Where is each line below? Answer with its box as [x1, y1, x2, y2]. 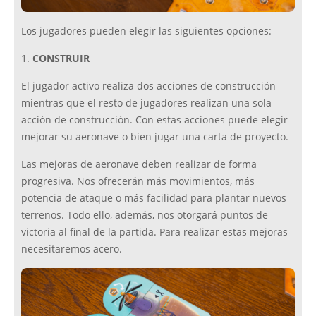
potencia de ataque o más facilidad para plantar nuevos [21, 192, 286, 205]
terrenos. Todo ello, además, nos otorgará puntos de [21, 209, 268, 222]
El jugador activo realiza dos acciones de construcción [21, 80, 276, 93]
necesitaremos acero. [21, 243, 122, 256]
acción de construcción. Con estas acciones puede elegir [21, 114, 288, 127]
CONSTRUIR [32, 52, 90, 66]
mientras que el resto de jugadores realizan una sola [21, 97, 272, 110]
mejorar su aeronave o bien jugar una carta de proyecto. [21, 130, 288, 144]
